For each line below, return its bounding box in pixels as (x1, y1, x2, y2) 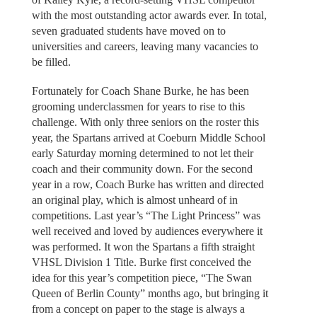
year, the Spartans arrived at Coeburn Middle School (31, 131, 265, 144)
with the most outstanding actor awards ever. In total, (31, 9, 267, 22)
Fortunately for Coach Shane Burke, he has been (31, 84, 249, 97)
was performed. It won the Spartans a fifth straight (31, 240, 255, 253)
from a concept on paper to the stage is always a (31, 302, 245, 315)
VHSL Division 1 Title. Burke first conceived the (31, 255, 251, 268)
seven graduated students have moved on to (31, 25, 226, 38)
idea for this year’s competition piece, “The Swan (31, 271, 252, 284)
